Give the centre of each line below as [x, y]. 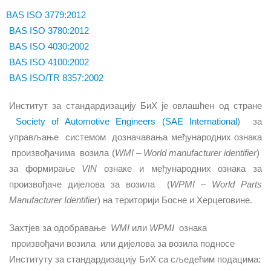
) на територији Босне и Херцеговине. [175, 200]
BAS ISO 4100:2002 [49, 62]
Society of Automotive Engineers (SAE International [126, 122]
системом [87, 137]
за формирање [46, 169]
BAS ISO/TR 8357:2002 [56, 78]
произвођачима [44, 153]
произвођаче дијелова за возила [85, 184]
